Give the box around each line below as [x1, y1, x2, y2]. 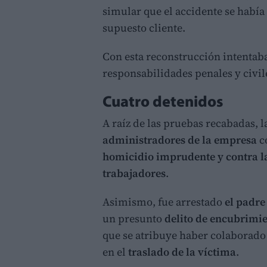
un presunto [103, 210, 164, 226]
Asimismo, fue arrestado [103, 194, 225, 209]
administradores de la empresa [103, 132, 259, 147]
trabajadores [103, 165, 166, 181]
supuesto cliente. [103, 20, 185, 35]
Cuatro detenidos [103, 94, 223, 111]
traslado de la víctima [128, 244, 236, 259]
